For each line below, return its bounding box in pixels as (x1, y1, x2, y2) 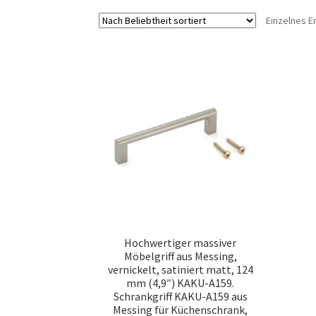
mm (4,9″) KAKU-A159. (126, 276, 235, 291)
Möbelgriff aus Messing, (123, 249, 237, 264)
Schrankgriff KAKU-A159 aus (113, 289, 248, 304)
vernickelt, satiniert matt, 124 (107, 262, 253, 277)
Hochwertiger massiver (124, 236, 237, 250)
